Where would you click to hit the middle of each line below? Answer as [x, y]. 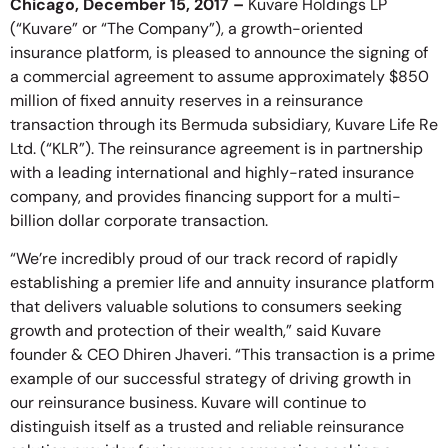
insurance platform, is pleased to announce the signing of [219, 52]
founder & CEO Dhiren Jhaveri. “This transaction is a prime [222, 355]
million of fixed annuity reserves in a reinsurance [186, 100]
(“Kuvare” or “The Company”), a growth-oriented [186, 28]
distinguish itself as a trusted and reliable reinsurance [207, 427]
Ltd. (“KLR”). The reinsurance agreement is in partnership [216, 148]
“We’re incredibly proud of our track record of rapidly [204, 259]
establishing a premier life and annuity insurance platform [222, 283]
